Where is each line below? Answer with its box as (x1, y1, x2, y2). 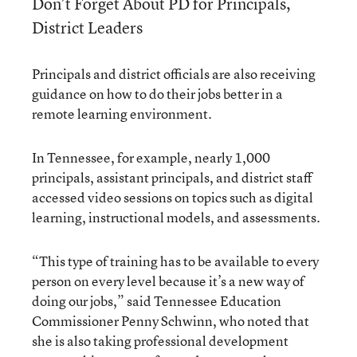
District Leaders (32, 16, 143, 38)
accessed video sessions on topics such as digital (32, 187, 313, 206)
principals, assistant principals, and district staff (32, 167, 312, 186)
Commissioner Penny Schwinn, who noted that (32, 311, 309, 330)
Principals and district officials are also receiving (32, 64, 316, 83)
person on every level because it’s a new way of (32, 271, 304, 290)
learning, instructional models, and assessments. (32, 207, 322, 226)
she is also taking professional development (32, 331, 288, 350)
